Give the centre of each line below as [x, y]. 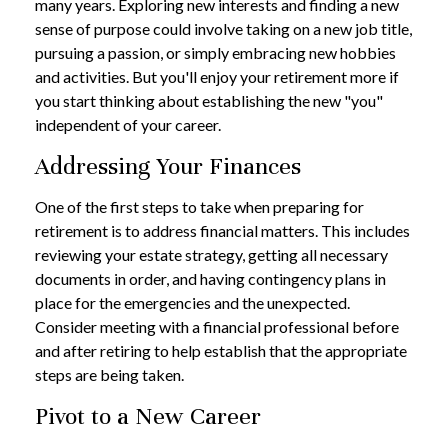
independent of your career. [128, 125]
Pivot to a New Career [148, 416]
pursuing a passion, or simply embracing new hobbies [215, 53]
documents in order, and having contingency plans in [210, 279]
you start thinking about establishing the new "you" [209, 101]
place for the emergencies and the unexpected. [192, 303]
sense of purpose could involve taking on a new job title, [223, 29]
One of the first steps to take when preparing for [199, 207]
